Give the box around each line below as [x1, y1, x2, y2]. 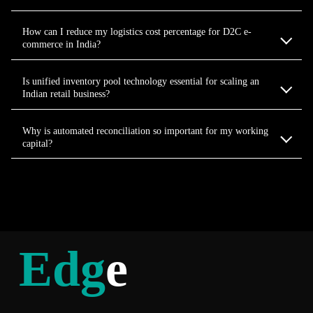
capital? [22, 137, 52, 149]
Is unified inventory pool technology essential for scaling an [22, 75, 259, 87]
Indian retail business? [22, 87, 110, 99]
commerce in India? [22, 38, 101, 50]
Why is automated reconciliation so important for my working [22, 124, 268, 136]
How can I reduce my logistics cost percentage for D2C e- [22, 26, 252, 38]
